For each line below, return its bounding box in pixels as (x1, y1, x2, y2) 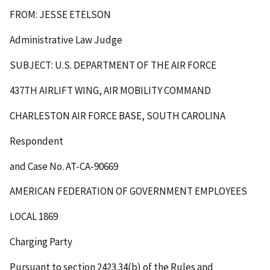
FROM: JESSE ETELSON (10, 7, 111, 21)
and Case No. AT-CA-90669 (10, 159, 118, 173)
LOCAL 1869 (10, 210, 58, 224)
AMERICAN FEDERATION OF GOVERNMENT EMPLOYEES (10, 184, 247, 198)
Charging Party (10, 235, 72, 249)
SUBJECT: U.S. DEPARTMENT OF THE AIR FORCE (10, 58, 216, 72)
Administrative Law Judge (10, 33, 122, 46)
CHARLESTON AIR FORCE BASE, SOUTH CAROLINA (10, 108, 225, 122)
